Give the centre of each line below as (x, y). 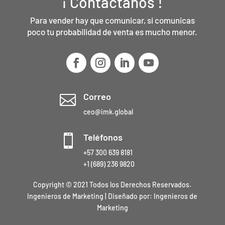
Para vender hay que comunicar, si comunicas (112, 20)
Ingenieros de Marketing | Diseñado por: (91, 196)
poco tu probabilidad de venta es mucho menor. (113, 32)
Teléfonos (103, 137)
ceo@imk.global (108, 112)
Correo (97, 97)
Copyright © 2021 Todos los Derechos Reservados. (113, 185)
